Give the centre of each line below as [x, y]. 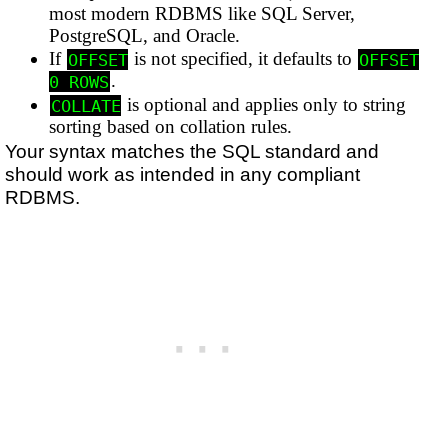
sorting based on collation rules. [171, 127]
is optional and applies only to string [264, 105]
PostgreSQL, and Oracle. [145, 35]
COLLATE [85, 105]
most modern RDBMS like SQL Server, [202, 13]
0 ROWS [79, 81]
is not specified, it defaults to [243, 59]
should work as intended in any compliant [183, 174]
